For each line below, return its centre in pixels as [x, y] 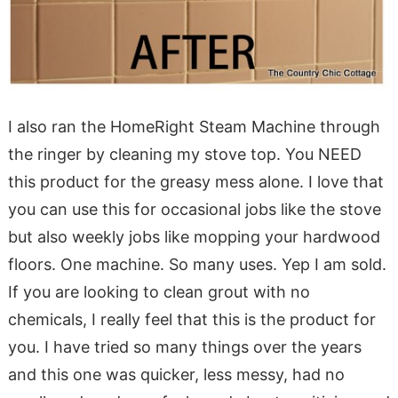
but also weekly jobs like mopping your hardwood [194, 236]
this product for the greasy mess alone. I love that [195, 181]
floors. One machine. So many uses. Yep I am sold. [197, 264]
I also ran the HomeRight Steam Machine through [194, 126]
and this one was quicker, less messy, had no [176, 374]
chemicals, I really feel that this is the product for [191, 319]
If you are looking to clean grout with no [159, 291]
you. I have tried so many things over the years [184, 346]
